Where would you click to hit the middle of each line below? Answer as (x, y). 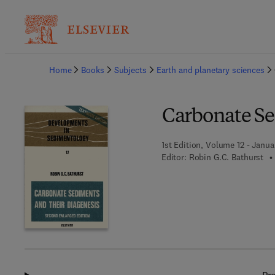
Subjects (130, 70)
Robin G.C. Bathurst (226, 157)
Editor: (174, 157)
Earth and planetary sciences (210, 70)
